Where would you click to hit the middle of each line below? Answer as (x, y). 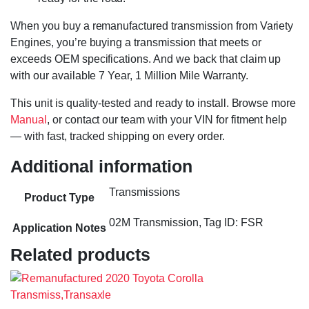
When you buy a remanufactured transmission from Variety (152, 26)
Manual (29, 120)
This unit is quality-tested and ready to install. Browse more (153, 103)
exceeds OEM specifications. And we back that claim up (146, 59)
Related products (80, 255)
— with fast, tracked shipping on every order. (118, 137)
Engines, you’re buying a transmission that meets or (136, 43)
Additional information (101, 167)
